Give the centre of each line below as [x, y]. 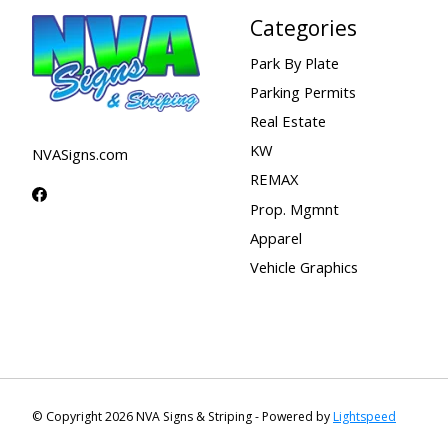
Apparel [275, 237]
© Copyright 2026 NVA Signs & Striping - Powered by [182, 416]
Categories [303, 27]
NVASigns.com [80, 154]
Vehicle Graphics [303, 266]
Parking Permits [302, 91]
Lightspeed [364, 416]
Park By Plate [294, 62]
